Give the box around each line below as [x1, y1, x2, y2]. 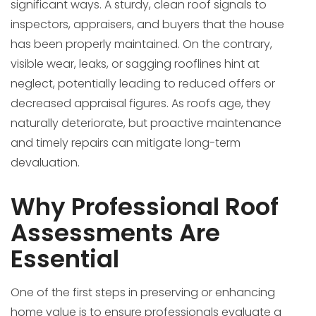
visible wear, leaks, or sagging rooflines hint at [11, 56, 260, 73]
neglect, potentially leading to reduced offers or [11, 75, 275, 92]
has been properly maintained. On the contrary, [11, 36, 272, 53]
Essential [11, 242, 119, 276]
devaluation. [11, 154, 80, 171]
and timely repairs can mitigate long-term [11, 135, 241, 152]
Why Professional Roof [11, 190, 279, 224]
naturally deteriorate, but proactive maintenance [11, 115, 281, 132]
